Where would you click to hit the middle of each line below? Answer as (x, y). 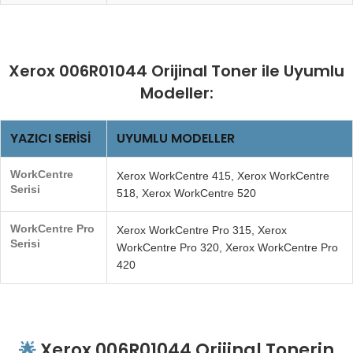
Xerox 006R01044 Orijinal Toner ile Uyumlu (176, 71)
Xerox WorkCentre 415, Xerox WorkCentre (223, 175)
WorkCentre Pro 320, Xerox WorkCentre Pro (227, 247)
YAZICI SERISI (50, 138)
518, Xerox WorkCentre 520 (186, 193)
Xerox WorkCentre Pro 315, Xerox (202, 230)
